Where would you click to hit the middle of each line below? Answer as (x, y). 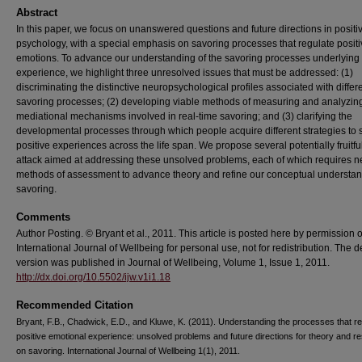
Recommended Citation (75, 305)
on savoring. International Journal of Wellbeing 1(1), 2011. (128, 351)
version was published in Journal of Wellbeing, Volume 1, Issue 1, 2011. (173, 263)
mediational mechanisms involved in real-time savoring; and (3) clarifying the (184, 116)
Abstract (37, 13)
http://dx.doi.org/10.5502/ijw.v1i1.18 (93, 277)
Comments (43, 217)
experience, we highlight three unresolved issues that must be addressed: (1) (185, 73)
